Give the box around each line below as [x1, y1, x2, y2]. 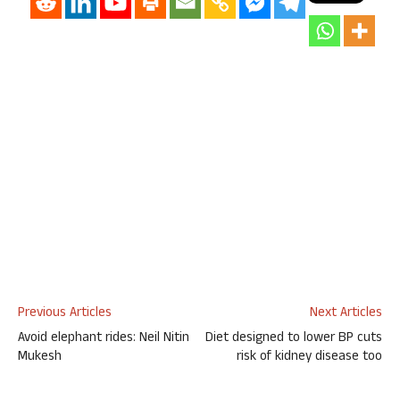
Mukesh [18, 346, 62, 369]
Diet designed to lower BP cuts [205, 328, 382, 350]
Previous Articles [18, 303, 112, 325]
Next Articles [310, 303, 382, 325]
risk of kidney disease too [237, 346, 382, 369]
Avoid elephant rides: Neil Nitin [18, 328, 189, 350]
